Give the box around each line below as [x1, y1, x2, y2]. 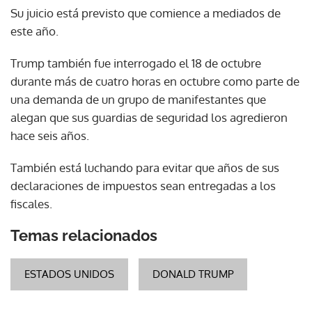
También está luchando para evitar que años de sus [10, 159, 279, 175]
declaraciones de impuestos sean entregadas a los [10, 178, 276, 193]
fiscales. [10, 196, 52, 211]
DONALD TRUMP [153, 267, 233, 281]
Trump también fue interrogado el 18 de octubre [10, 55, 261, 70]
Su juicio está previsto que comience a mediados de [10, 5, 281, 20]
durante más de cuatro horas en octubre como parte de [10, 73, 299, 88]
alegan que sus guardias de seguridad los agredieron [10, 109, 288, 125]
